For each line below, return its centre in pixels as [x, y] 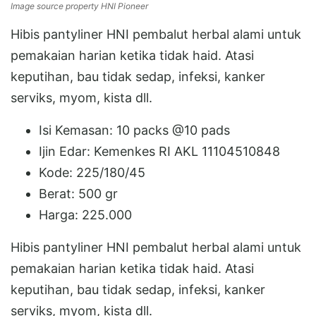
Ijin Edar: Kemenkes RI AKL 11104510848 [159, 151]
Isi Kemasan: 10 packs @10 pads [134, 130]
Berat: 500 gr [78, 194]
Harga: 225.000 [85, 215]
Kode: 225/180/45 [92, 172]
